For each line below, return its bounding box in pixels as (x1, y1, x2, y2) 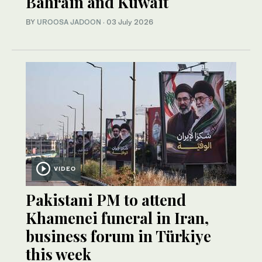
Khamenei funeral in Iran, (26, 208, 209, 229)
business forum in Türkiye (26, 226, 211, 247)
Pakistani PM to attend (26, 189, 186, 211)
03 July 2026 (106, 18, 153, 27)
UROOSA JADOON (37, 18, 101, 27)
